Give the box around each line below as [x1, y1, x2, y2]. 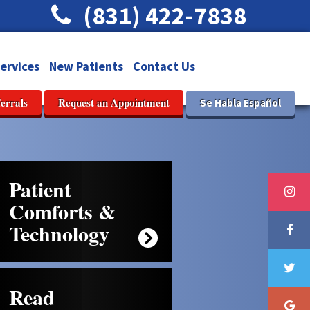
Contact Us [132, 58, 195, 74]
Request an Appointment [58, 95, 170, 110]
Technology [9, 218, 109, 248]
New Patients [48, 58, 123, 74]
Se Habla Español [200, 96, 281, 109]
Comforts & [9, 196, 116, 226]
